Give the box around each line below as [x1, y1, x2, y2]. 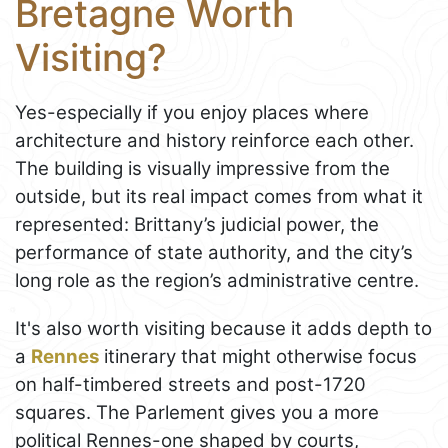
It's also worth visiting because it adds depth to [15, 316, 432, 340]
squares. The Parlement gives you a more [15, 400, 379, 424]
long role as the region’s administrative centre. [15, 268, 419, 292]
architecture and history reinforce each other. [15, 128, 414, 152]
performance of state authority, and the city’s [15, 240, 413, 264]
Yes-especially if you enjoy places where [15, 100, 369, 124]
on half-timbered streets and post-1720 [15, 372, 366, 396]
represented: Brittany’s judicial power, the [15, 212, 379, 236]
